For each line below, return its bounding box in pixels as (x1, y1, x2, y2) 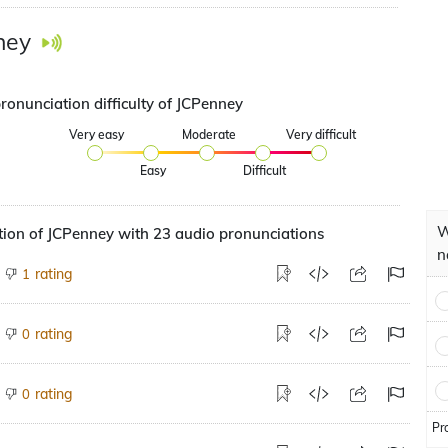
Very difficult (285, 127, 356, 142)
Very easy (69, 127, 125, 142)
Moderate (181, 127, 236, 142)
